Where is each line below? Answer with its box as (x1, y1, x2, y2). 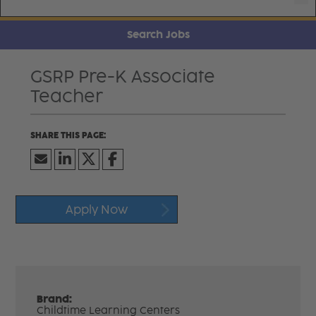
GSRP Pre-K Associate (30, 66, 215, 87)
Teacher (30, 85, 103, 107)
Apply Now (66, 202, 128, 217)
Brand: (37, 293, 73, 305)
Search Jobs (126, 28, 190, 41)
